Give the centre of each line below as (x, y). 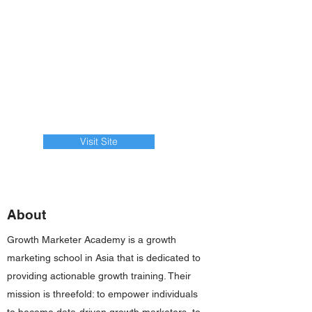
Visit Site (99, 141)
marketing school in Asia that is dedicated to (104, 258)
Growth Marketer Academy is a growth (92, 240)
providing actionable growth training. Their (99, 276)
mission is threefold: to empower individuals (102, 294)
